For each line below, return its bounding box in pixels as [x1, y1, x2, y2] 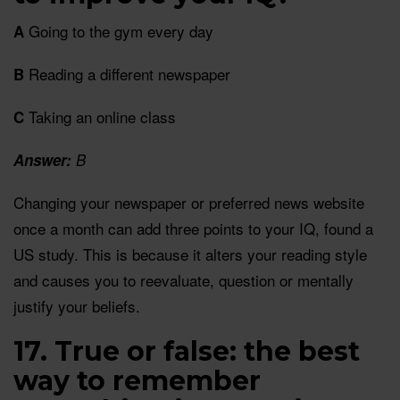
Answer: [13, 148, 71, 171]
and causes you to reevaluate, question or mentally [13, 268, 354, 291]
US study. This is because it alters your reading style [13, 242, 367, 265]
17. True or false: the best [13, 334, 360, 368]
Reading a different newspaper [24, 62, 230, 85]
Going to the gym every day [24, 19, 213, 42]
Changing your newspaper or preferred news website [13, 190, 364, 213]
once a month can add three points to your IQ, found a [13, 216, 373, 239]
